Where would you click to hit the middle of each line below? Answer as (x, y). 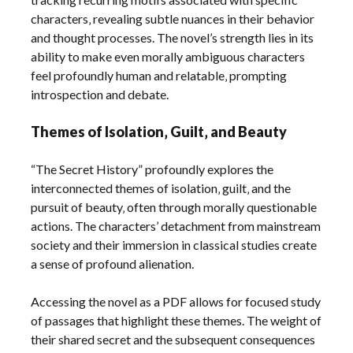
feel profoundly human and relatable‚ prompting (159, 75)
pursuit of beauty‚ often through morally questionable (174, 206)
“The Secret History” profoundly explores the (152, 169)
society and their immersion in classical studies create (174, 244)
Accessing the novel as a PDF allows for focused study (176, 301)
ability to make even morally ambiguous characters (168, 56)
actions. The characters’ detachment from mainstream (176, 225)
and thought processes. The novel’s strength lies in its (173, 37)
